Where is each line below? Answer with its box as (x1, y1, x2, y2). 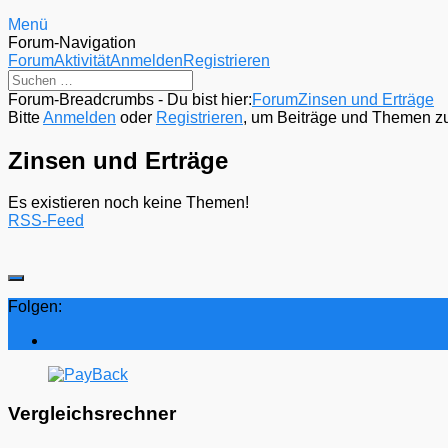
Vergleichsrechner (8, 403, 176, 425)
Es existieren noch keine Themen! (8, 194, 249, 212)
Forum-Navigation (8, 33, 136, 51)
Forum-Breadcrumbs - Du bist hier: (8, 90, 252, 108)
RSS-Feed (8, 212, 84, 230)
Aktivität (54, 51, 110, 69)
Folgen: (8, 298, 62, 316)
